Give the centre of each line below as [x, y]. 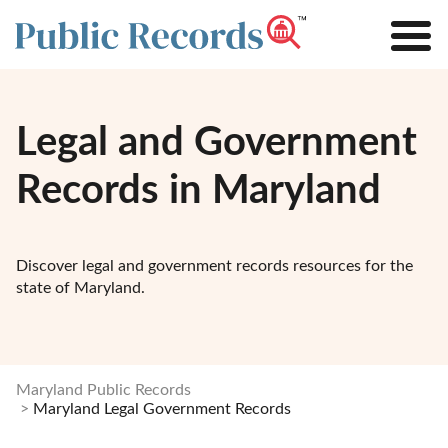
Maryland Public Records [103, 389]
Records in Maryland [198, 190]
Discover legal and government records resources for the [214, 265]
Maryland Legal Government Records [162, 408]
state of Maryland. [80, 287]
